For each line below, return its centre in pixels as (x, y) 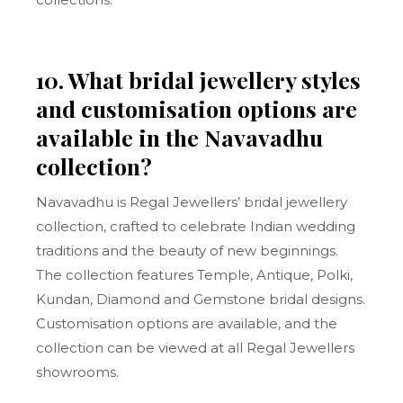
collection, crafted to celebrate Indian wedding (196, 226)
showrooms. (78, 372)
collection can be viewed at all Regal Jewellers (196, 348)
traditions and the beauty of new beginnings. (188, 251)
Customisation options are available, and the (187, 323)
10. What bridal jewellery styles (199, 80)
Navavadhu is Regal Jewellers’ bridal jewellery (192, 202)
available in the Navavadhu (180, 137)
